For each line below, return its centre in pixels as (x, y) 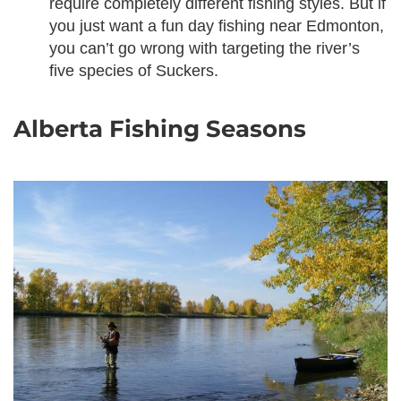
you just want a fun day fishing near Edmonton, (217, 26)
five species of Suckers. (134, 71)
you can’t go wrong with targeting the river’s (205, 48)
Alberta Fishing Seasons (160, 129)
